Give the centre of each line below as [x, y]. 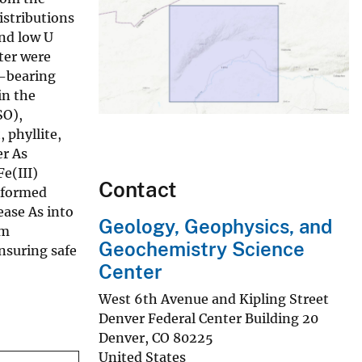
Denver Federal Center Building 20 [208, 318]
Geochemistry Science [202, 249]
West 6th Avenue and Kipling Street [214, 299]
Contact [138, 190]
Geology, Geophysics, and [215, 227]
